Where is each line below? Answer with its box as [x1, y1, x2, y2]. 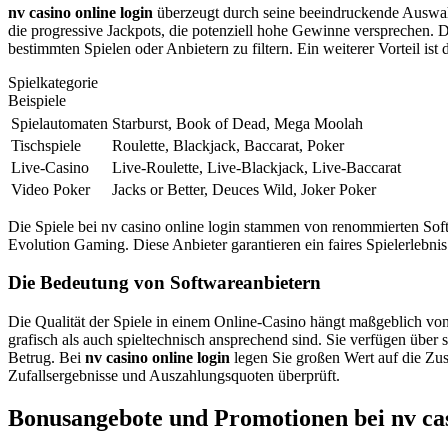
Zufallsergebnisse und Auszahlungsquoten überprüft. [8, 367, 340, 385]
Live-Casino [11, 158, 89, 176]
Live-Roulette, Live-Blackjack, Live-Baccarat [112, 158, 401, 176]
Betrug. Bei [8, 349, 85, 367]
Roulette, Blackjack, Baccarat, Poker [112, 136, 344, 154]
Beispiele [8, 91, 66, 109]
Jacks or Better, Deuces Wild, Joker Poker [112, 180, 376, 198]
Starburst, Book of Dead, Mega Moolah [112, 114, 363, 132]
